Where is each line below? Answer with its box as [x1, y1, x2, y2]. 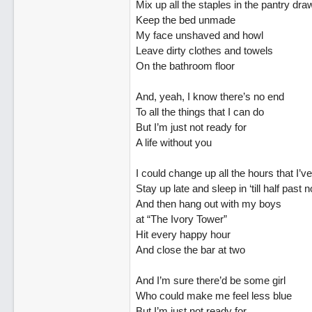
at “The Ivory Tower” [135, 213, 227, 225]
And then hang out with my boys [135, 198, 281, 210]
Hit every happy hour [135, 228, 231, 240]
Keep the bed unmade [135, 14, 235, 26]
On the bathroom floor [135, 60, 235, 72]
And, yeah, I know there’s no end [135, 91, 284, 102]
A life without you [135, 136, 212, 148]
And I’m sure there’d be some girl [135, 274, 286, 286]
